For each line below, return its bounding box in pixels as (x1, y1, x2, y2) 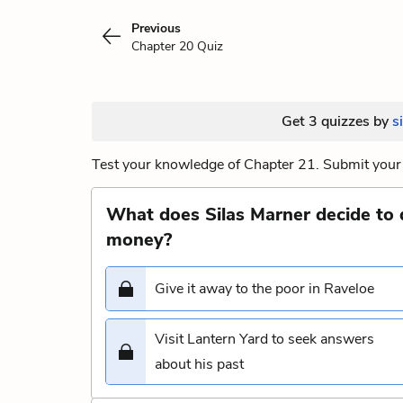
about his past (155, 354, 244, 374)
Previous (131, 20, 181, 37)
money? (106, 228, 172, 252)
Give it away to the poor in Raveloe (155, 279, 374, 299)
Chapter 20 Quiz (131, 38, 223, 55)
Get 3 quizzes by (281, 112, 392, 131)
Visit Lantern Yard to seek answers (155, 329, 374, 349)
